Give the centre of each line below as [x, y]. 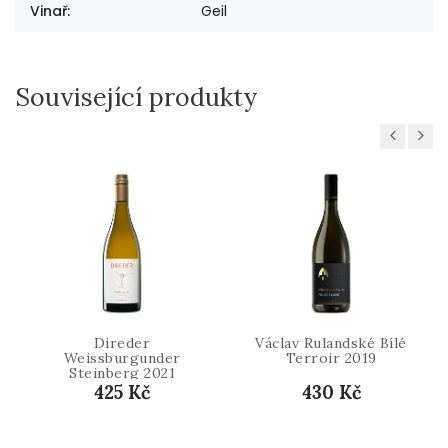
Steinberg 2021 [122, 373]
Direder [122, 343]
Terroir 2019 [331, 358]
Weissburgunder [122, 358]
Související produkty [136, 96]
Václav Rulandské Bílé [331, 343]
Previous [411, 136]
